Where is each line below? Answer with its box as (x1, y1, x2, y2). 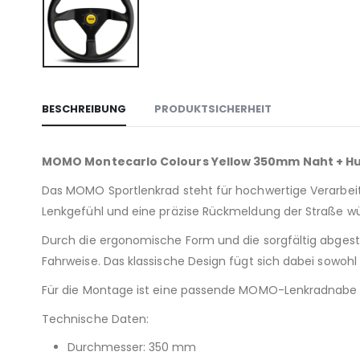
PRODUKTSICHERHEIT (154, 100, 272, 117)
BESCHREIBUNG (42, 100, 126, 117)
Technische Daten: (42, 310, 149, 327)
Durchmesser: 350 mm (67, 338, 196, 355)
